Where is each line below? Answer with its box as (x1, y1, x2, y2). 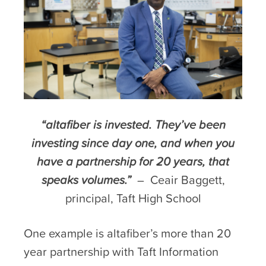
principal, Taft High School (65, 189, 201, 208)
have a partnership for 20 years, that (37, 153, 229, 171)
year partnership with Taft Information (24, 243, 218, 261)
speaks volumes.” (41, 171, 137, 189)
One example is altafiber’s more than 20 (24, 224, 231, 243)
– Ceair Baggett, (137, 171, 225, 189)
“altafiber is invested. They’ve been (40, 116, 226, 134)
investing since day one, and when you (31, 134, 235, 153)
